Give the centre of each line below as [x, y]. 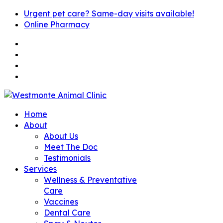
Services [40, 169]
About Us [61, 136]
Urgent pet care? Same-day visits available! [109, 13]
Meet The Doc [71, 147]
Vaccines [61, 202]
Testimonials [67, 158]
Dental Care [67, 213]
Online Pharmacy [57, 24]
